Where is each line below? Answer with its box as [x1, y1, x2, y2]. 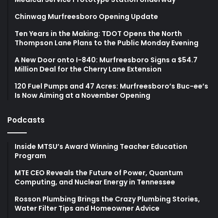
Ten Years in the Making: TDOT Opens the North [15, 28, 182, 38]
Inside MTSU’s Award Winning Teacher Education [15, 141, 187, 151]
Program [15, 150, 46, 161]
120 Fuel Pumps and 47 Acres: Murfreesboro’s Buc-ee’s [15, 81, 208, 91]
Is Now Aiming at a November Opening [15, 90, 150, 100]
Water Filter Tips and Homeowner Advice [15, 203, 160, 213]
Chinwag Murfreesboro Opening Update [15, 11, 158, 21]
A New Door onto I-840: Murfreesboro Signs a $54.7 [15, 54, 198, 65]
